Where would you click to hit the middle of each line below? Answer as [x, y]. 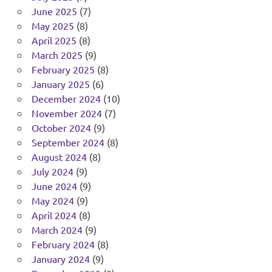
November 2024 [66, 113]
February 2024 [63, 244]
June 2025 [54, 11]
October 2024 [61, 127]
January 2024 [60, 258]
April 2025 [54, 40]
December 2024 [66, 98]
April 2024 [54, 215]
